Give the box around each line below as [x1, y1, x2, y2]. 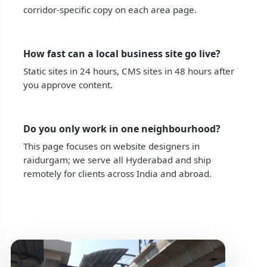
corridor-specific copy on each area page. [23, 3, 197, 15]
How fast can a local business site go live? [23, 46, 221, 60]
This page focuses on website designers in [23, 140, 200, 153]
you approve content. [23, 78, 113, 91]
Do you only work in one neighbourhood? [23, 122, 221, 136]
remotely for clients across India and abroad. [23, 167, 212, 180]
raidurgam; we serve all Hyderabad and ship [23, 154, 211, 166]
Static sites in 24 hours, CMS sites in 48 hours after [23, 64, 234, 77]
